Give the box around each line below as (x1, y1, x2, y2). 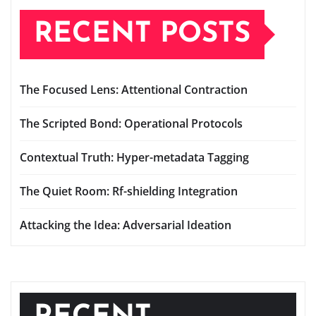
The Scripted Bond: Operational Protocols (20, 115, 243, 131)
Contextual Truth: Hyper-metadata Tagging (20, 149, 249, 165)
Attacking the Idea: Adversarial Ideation (20, 217, 231, 233)
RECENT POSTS (34, 20, 250, 49)
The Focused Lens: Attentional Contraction (20, 81, 248, 97)
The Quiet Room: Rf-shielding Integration (20, 183, 238, 199)
